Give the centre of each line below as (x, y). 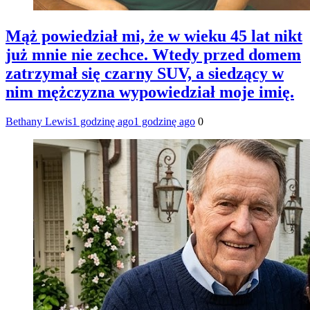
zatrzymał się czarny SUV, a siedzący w (145, 73)
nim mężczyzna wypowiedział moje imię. (150, 92)
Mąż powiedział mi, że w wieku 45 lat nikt (154, 36)
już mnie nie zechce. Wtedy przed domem (153, 54)
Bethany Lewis (39, 121)
